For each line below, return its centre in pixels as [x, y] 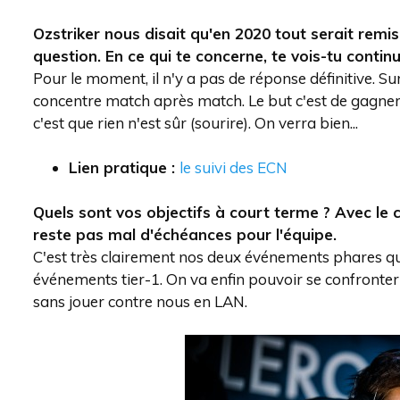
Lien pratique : [124, 167]
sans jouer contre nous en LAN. [140, 301]
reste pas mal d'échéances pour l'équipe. [185, 234]
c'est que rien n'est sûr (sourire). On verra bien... [196, 123]
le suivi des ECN [233, 167]
